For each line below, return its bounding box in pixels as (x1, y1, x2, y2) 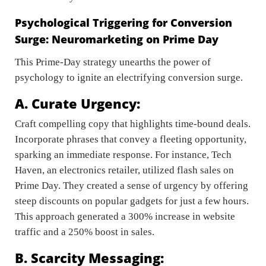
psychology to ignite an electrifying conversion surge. (15, 72, 248, 83)
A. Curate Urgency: (15, 94, 140, 112)
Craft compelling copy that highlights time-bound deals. (15, 118, 251, 129)
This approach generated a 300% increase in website (15, 211, 235, 222)
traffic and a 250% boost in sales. (15, 226, 157, 237)
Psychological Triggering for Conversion (15, 15, 232, 30)
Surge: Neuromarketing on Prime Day (15, 32, 218, 47)
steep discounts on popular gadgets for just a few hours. (15, 195, 249, 207)
